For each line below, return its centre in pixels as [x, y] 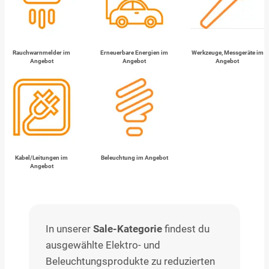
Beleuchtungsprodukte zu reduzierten [130, 262]
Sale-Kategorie [128, 229]
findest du [186, 229]
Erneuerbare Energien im [134, 53]
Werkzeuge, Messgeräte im [227, 53]
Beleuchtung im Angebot [134, 158]
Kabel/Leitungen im [42, 158]
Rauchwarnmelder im [42, 53]
